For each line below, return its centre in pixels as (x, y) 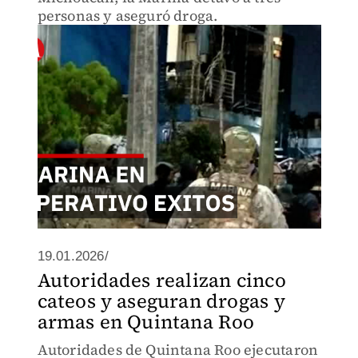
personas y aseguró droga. (127, 16)
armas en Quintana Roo (146, 322)
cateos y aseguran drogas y (161, 301)
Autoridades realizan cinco (161, 280)
